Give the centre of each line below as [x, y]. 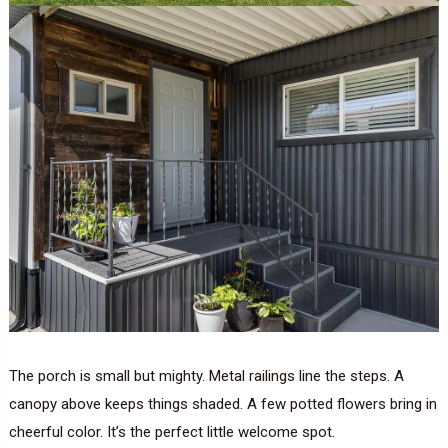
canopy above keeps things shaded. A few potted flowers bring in [222, 403]
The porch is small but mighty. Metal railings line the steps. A [206, 375]
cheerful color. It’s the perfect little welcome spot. [171, 431]
